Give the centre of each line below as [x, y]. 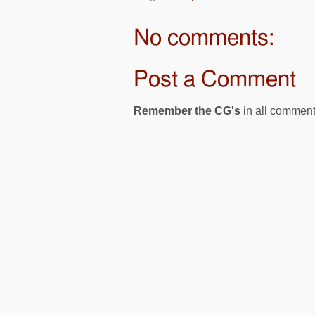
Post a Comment [215, 80]
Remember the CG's [187, 111]
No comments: [204, 38]
